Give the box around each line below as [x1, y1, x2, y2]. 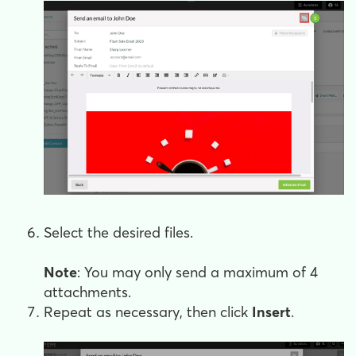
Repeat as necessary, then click [44, 303, 252, 322]
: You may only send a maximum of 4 [77, 263, 318, 282]
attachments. [44, 283, 131, 302]
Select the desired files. [44, 223, 193, 242]
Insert [252, 303, 291, 322]
